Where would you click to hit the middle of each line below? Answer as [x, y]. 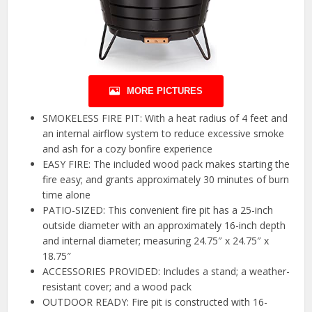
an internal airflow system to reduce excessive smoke [164, 134]
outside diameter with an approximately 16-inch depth [164, 226]
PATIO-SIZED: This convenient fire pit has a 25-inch [158, 210]
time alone [67, 195]
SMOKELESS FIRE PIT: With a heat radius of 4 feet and [165, 118]
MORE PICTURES [165, 91]
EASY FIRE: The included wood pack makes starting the [166, 164]
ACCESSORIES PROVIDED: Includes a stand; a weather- [166, 272]
